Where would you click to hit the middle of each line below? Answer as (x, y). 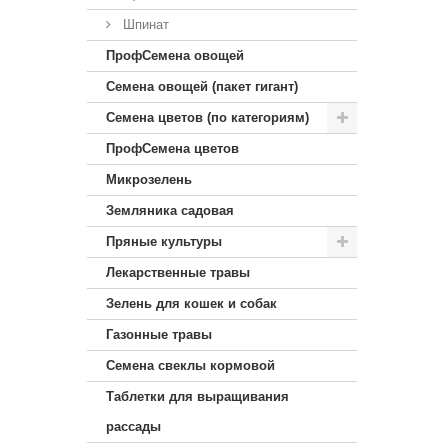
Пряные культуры (164, 241)
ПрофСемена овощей (175, 55)
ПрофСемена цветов (172, 148)
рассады (133, 426)
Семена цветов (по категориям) (207, 117)
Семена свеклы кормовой (190, 365)
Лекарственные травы (178, 272)
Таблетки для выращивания (197, 396)
